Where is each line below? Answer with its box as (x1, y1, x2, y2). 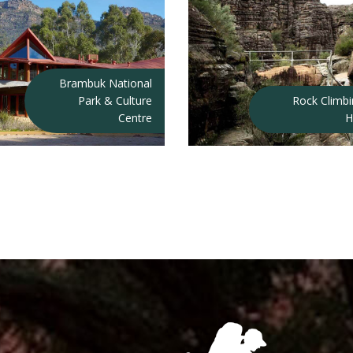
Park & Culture (78, 92, 152, 108)
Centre (118, 110, 152, 125)
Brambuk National (59, 75, 152, 91)
